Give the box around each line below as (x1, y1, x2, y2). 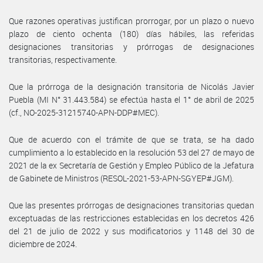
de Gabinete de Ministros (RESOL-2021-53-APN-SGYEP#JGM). (9, 172, 234, 184)
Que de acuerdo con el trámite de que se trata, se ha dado (9, 133, 254, 145)
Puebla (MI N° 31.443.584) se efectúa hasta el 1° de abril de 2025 (9, 93, 254, 105)
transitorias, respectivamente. (9, 53, 117, 65)
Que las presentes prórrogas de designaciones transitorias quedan (9, 199, 254, 211)
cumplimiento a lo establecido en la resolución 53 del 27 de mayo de (9, 146, 254, 158)
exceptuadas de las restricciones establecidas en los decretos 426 (9, 212, 254, 224)
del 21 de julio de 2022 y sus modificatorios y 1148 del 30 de (9, 225, 254, 237)
